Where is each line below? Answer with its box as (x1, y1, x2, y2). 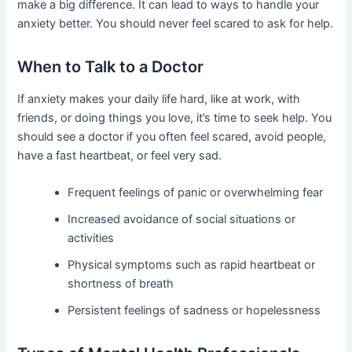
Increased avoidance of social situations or (68, 212, 296, 227)
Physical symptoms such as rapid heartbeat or (68, 258, 316, 273)
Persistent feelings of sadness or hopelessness (68, 303, 321, 318)
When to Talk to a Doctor (17, 57, 204, 77)
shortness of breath (68, 277, 174, 291)
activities (68, 231, 115, 246)
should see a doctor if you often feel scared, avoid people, (17, 130, 327, 145)
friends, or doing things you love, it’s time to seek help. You (17, 111, 332, 126)
